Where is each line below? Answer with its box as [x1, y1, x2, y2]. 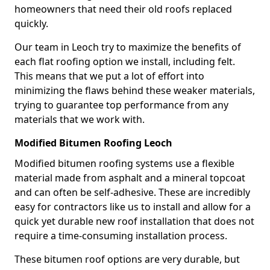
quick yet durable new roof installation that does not [14, 215, 254, 228]
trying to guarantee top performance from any [14, 98, 228, 111]
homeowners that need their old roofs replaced [14, 2, 232, 16]
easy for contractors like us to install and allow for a [14, 200, 251, 213]
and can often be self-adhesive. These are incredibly [14, 186, 250, 199]
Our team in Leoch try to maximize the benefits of [14, 40, 241, 54]
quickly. [14, 17, 48, 30]
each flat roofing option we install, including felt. [14, 55, 235, 68]
